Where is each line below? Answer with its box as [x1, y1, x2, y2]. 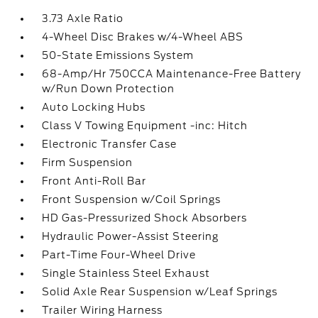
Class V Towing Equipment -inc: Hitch [42, 120, 248, 131]
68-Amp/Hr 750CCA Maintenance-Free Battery [42, 68, 302, 79]
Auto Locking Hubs [42, 102, 146, 113]
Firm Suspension [42, 157, 133, 168]
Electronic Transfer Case [42, 138, 177, 150]
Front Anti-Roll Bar [42, 175, 147, 187]
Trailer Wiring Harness [42, 305, 163, 316]
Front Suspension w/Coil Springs [42, 194, 221, 205]
